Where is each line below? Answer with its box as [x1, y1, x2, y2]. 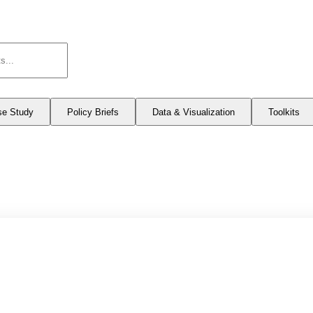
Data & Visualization [152, 106, 235, 117]
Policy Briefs [67, 106, 119, 117]
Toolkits [268, 106, 300, 117]
